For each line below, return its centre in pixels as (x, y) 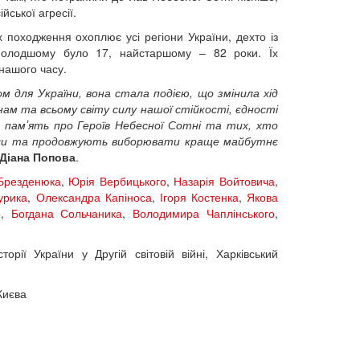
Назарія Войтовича (225, 180)
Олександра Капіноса (94, 196)
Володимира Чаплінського (204, 213)
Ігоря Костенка (199, 196)
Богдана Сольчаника (67, 213)
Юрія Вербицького (117, 180)
